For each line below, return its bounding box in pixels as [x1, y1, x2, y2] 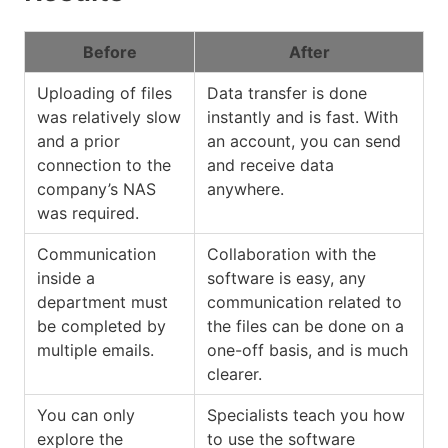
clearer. [207, 363, 262, 384]
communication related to [207, 291, 402, 312]
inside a [37, 267, 95, 288]
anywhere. [207, 178, 284, 199]
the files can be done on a [207, 315, 404, 336]
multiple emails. [37, 339, 154, 360]
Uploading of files [37, 82, 172, 103]
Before [82, 41, 137, 62]
